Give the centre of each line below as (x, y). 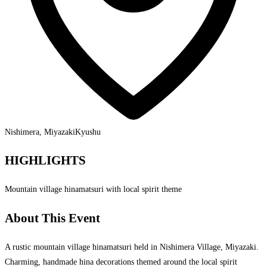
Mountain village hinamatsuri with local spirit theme (93, 190)
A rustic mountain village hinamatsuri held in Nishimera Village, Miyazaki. (132, 247)
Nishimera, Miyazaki (40, 132)
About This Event (52, 218)
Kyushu (88, 132)
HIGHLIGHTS (45, 160)
